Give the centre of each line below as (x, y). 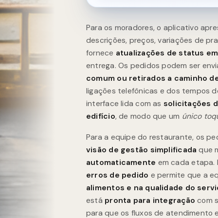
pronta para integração (150, 200)
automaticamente (121, 163)
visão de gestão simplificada (142, 150)
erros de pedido (118, 175)
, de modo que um (148, 116)
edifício (101, 116)
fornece (101, 53)
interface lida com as (125, 103)
